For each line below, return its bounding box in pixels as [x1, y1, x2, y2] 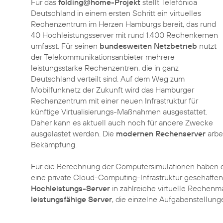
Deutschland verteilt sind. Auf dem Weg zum [31, 74, 185, 84]
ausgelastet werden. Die [31, 128, 116, 138]
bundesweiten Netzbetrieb [100, 41, 197, 51]
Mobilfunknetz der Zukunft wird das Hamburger [31, 85, 194, 95]
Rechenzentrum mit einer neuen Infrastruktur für [31, 96, 198, 106]
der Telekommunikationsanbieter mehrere [31, 52, 175, 62]
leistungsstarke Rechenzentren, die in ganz [31, 63, 179, 73]
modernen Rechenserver [116, 128, 206, 138]
